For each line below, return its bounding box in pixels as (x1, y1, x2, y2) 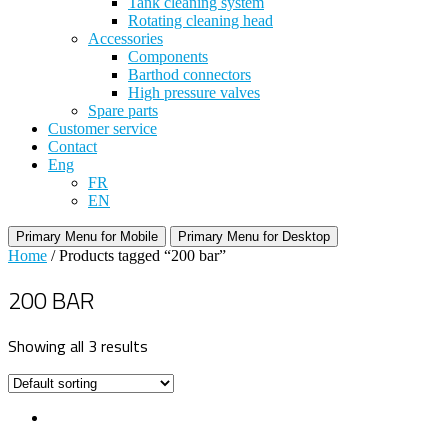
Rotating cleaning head (128, 12, 273, 30)
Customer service (48, 120, 157, 138)
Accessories (88, 30, 163, 48)
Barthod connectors (128, 66, 251, 84)
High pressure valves (128, 84, 260, 102)
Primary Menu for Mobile (16, 229, 158, 245)
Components (128, 48, 208, 66)
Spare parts (88, 102, 158, 120)
